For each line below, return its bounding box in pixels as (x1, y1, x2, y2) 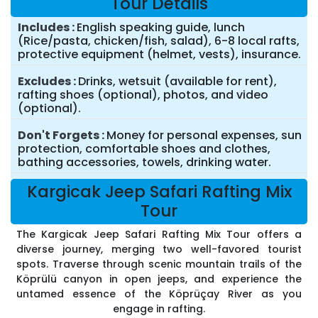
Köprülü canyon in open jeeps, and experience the (16, 272, 302, 287)
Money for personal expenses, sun (106, 127, 302, 144)
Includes (18, 19, 70, 36)
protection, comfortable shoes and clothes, (18, 141, 270, 158)
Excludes (18, 73, 71, 90)
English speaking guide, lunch (77, 19, 245, 36)
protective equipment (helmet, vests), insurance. (18, 46, 301, 63)
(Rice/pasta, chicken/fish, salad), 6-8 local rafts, (18, 33, 300, 50)
